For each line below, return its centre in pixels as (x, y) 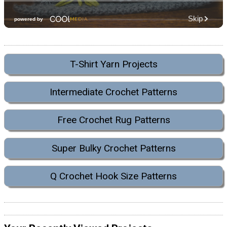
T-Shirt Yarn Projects (113, 64)
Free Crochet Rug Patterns (113, 120)
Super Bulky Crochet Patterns (113, 148)
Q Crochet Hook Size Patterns (113, 176)
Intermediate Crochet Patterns (113, 92)
